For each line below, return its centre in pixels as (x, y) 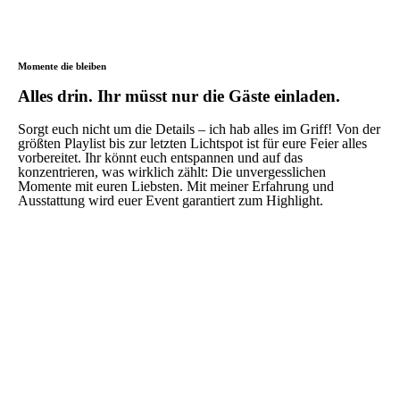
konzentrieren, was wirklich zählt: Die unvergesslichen (172, 172)
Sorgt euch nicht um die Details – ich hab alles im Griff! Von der (199, 129)
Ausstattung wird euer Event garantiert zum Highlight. (171, 200)
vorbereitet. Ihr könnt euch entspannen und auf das (160, 158)
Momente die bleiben (62, 66)
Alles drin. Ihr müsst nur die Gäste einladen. (179, 96)
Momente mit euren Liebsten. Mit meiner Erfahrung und (176, 186)
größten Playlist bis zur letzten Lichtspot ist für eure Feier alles (192, 143)
